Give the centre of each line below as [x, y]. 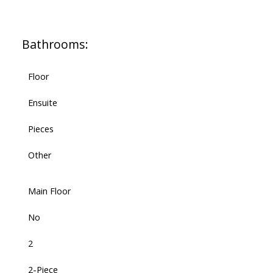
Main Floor [49, 191]
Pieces [41, 129]
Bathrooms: [55, 44]
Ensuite [42, 103]
